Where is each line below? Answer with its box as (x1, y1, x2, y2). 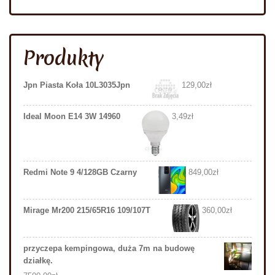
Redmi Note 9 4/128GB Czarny (23, 168, 137, 177)
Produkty (23, 45, 104, 72)
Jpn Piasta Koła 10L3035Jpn (23, 80, 130, 90)
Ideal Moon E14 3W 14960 (23, 111, 120, 121)
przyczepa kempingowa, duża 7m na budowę (23, 244, 195, 254)
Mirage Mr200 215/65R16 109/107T (23, 206, 150, 215)
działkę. (23, 256, 53, 266)
